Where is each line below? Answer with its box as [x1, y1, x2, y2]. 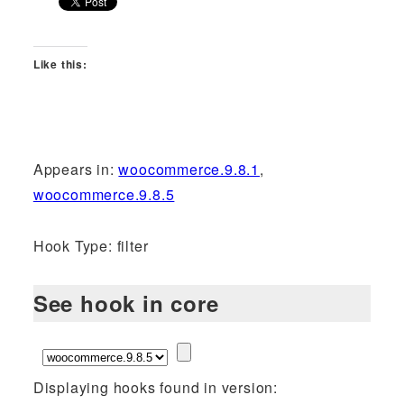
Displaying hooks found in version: [32, 376, 278, 398]
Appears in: [32, 159, 119, 179]
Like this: [32, 56, 87, 73]
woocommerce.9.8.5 [32, 184, 175, 205]
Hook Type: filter [32, 234, 149, 256]
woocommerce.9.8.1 [118, 159, 261, 179]
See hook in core [32, 287, 219, 318]
